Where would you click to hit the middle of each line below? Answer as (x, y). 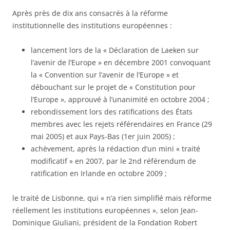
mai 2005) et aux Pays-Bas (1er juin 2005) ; (103, 136)
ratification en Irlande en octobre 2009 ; (99, 173)
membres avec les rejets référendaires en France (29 (121, 124)
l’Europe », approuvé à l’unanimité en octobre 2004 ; (120, 99)
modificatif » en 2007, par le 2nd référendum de (113, 161)
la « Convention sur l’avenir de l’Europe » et (105, 75)
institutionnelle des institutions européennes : (92, 25)
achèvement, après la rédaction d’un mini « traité (116, 149)
